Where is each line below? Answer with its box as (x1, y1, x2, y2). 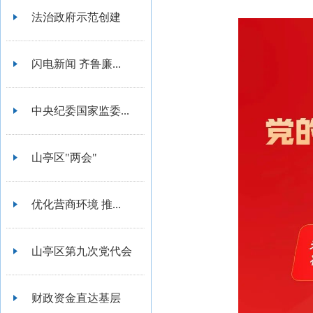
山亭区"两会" (31, 152, 97, 163)
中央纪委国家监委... (31, 105, 129, 117)
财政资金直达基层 (31, 292, 121, 304)
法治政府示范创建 (31, 11, 121, 23)
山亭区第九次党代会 (31, 245, 132, 257)
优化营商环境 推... (31, 198, 121, 210)
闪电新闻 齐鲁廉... (31, 58, 121, 70)
